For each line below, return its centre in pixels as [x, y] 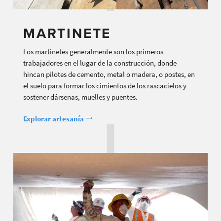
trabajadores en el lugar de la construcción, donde [100, 63]
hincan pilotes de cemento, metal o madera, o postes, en [109, 74]
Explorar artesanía [54, 118]
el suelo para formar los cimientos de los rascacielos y [105, 86]
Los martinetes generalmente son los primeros [93, 52]
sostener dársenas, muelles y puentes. [80, 97]
